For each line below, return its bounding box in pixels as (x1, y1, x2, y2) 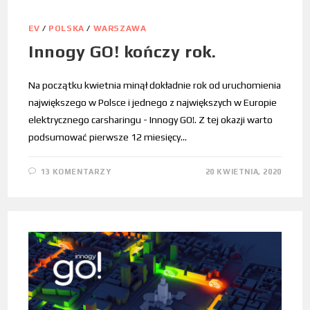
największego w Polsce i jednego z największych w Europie (28, 96, 277, 108)
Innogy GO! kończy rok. (28, 42, 217, 61)
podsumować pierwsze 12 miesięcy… (28, 131, 188, 143)
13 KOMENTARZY (40, 167, 111, 176)
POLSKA (48, 23, 84, 33)
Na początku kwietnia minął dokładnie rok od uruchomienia (28, 79, 282, 91)
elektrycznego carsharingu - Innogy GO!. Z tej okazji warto (28, 113, 273, 125)
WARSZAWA (93, 23, 147, 33)
